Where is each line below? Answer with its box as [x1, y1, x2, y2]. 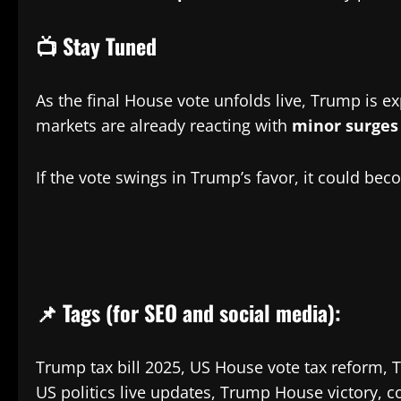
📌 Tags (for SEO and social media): [36, 295, 341, 328]
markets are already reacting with [36, 114, 292, 136]
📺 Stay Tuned [36, 29, 157, 62]
